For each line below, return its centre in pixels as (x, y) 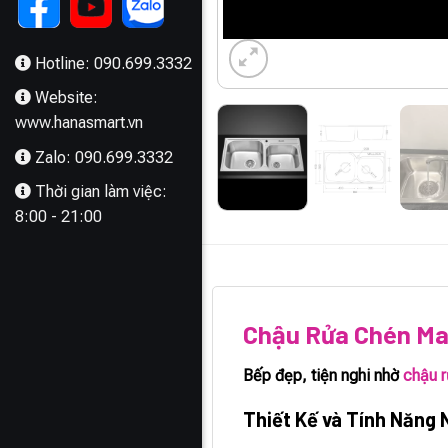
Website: (66, 98)
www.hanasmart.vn (79, 123)
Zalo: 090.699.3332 (104, 157)
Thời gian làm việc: (101, 192)
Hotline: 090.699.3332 (113, 63)
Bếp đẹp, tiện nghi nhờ (323, 375)
